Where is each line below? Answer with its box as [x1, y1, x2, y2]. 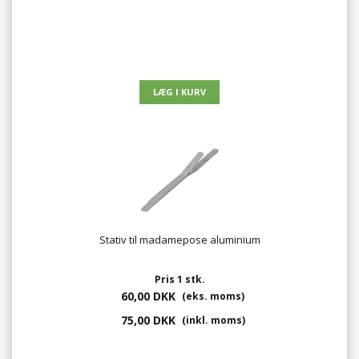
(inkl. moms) [179, 313, 245, 328]
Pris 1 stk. [154, 272, 205, 287]
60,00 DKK [121, 288, 175, 305]
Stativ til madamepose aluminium [99, 232, 260, 248]
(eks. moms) [179, 289, 244, 304]
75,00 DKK [120, 313, 175, 329]
